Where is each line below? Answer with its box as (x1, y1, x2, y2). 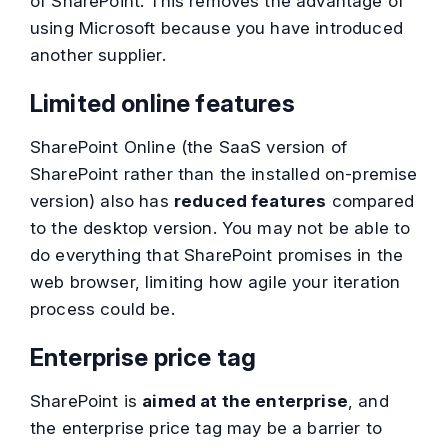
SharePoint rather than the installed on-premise (30, 164, 418, 185)
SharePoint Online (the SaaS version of (30, 137, 348, 158)
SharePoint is (30, 391, 143, 412)
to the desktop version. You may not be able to (30, 218, 411, 239)
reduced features (173, 191, 327, 212)
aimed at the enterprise (142, 391, 348, 412)
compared (326, 191, 414, 212)
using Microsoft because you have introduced (30, 18, 403, 39)
